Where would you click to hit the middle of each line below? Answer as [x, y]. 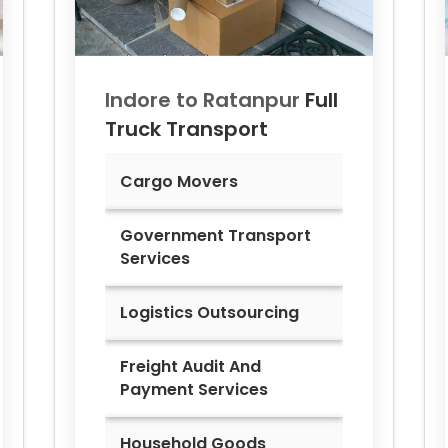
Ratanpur [251, 99]
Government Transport [215, 235]
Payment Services [194, 389]
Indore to [154, 99]
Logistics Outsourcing [209, 312]
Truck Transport [186, 128]
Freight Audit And [190, 366]
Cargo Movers [179, 181]
